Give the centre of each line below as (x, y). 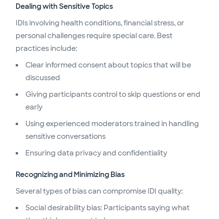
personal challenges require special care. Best (94, 35)
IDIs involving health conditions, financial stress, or (100, 23)
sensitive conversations (66, 136)
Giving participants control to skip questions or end (113, 94)
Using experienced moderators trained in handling (112, 123)
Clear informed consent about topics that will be (108, 65)
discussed (43, 77)
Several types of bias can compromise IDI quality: (99, 191)
